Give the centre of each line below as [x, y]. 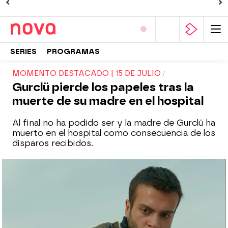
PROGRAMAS [73, 51]
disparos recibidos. [53, 143]
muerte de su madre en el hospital [108, 101]
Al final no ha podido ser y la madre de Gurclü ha [114, 123]
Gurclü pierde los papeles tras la [103, 87]
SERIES [23, 51]
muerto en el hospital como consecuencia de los [114, 133]
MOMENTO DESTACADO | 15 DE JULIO [87, 74]
